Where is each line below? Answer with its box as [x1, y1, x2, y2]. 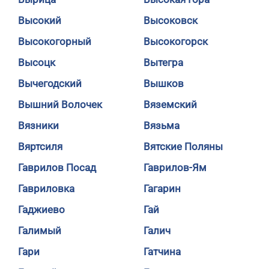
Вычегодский [18, 77, 82, 89]
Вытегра [144, 56, 183, 68]
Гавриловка [18, 183, 74, 195]
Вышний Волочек [18, 98, 102, 110]
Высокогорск [144, 35, 208, 47]
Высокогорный [18, 35, 91, 47]
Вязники [18, 119, 59, 131]
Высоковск [144, 14, 198, 26]
